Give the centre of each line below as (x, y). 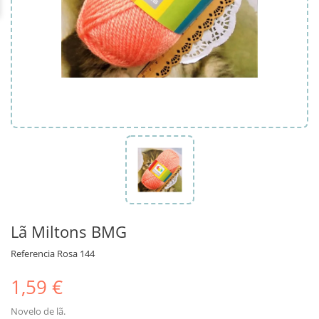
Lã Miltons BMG (69, 231)
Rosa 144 (76, 253)
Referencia (33, 253)
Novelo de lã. (38, 311)
